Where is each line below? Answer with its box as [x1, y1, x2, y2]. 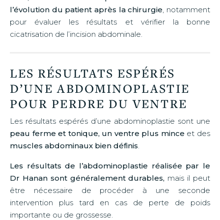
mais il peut [165, 173, 211, 183]
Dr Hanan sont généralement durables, [10, 173, 165, 183]
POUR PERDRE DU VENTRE [10, 95, 187, 111]
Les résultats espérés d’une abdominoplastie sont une [10, 116, 210, 126]
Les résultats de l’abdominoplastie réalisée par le [10, 161, 210, 170]
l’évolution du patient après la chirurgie [10, 4, 163, 14]
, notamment [163, 4, 211, 14]
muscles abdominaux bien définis [10, 140, 138, 150]
